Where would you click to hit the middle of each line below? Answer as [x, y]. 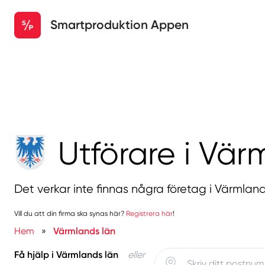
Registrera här [149, 213]
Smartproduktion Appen [119, 25]
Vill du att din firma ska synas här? [70, 213]
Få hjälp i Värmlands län [66, 254]
